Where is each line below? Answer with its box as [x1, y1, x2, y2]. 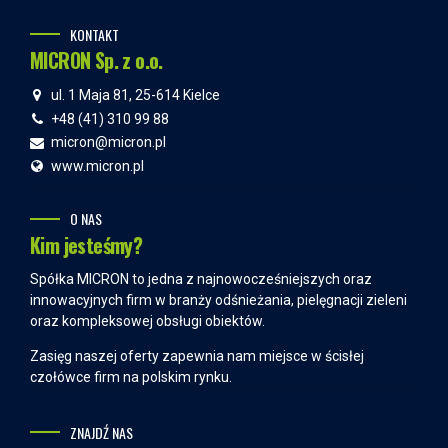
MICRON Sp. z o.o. [30, 44, 163, 75]
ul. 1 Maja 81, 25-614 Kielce [51, 86, 220, 103]
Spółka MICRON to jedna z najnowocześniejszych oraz [30, 270, 372, 287]
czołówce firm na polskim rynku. [30, 368, 232, 385]
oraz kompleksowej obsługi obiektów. [30, 312, 265, 329]
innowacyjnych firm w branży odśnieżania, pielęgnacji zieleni [30, 291, 407, 308]
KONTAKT [70, 23, 119, 45]
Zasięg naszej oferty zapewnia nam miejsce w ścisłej [30, 347, 364, 364]
